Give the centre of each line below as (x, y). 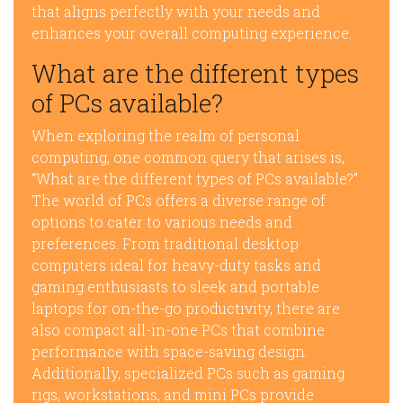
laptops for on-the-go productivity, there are (186, 308)
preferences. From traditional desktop (165, 243)
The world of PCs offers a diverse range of (179, 200)
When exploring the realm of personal (166, 135)
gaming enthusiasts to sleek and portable (175, 287)
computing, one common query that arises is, (188, 157)
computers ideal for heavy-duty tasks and (176, 265)
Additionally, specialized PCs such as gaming (188, 373)
